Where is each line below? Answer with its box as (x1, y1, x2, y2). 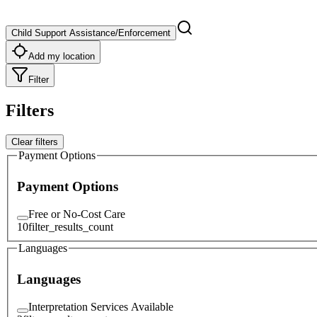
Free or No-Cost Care (28, 207, 125, 220)
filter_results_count (28, 220, 113, 233)
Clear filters (11, 136, 58, 147)
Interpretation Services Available (28, 300, 173, 313)
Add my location (28, 50, 95, 62)
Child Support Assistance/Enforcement (11, 27, 171, 38)
